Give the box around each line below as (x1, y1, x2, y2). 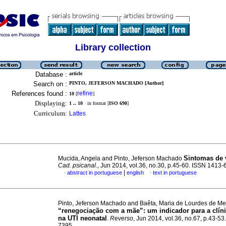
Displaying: (35, 99, 67, 107)
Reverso (110, 215, 133, 222)
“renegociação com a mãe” (58, 207, 143, 214)
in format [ (83, 100, 109, 106)
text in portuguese (153, 169, 197, 176)
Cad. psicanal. (58, 162, 97, 169)
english (127, 169, 144, 176)
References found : (12, 90, 67, 97)
